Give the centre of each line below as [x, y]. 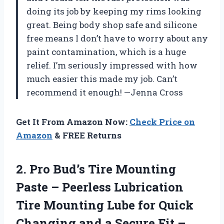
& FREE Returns [87, 135]
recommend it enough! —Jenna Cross [105, 92]
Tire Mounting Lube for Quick [105, 205]
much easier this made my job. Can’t [102, 79]
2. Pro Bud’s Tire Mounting [96, 169]
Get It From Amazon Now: [73, 122]
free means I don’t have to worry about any [117, 38]
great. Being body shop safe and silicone [112, 25]
